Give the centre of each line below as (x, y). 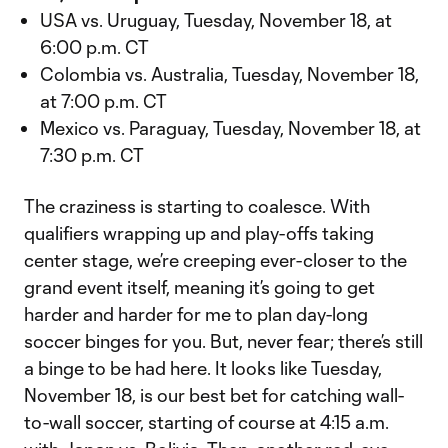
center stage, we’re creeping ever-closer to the (215, 260)
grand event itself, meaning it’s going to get (199, 287)
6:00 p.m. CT (94, 47)
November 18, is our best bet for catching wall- (214, 395)
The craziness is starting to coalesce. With (197, 206)
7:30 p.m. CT (92, 155)
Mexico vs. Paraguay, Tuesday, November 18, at (230, 128)
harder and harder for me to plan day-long (196, 314)
